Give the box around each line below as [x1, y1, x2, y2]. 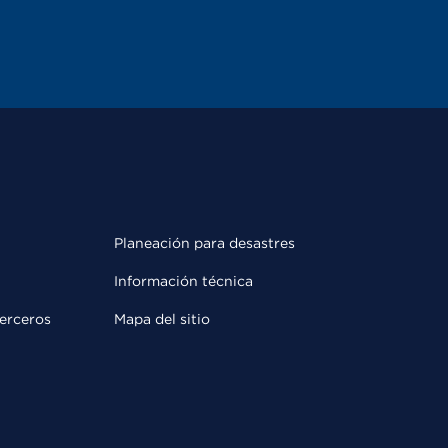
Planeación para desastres [114, 235, 295, 252]
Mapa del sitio [114, 311, 210, 328]
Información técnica [114, 273, 253, 290]
